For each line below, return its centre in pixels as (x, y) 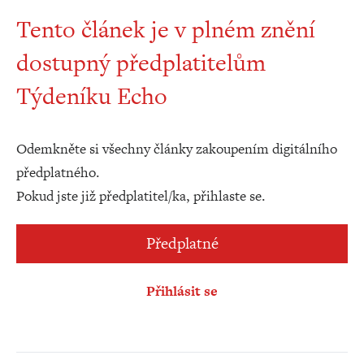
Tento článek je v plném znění (166, 29)
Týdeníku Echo (92, 96)
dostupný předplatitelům (141, 63)
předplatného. (58, 172)
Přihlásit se (182, 291)
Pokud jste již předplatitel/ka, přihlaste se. (141, 196)
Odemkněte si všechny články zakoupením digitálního (177, 149)
